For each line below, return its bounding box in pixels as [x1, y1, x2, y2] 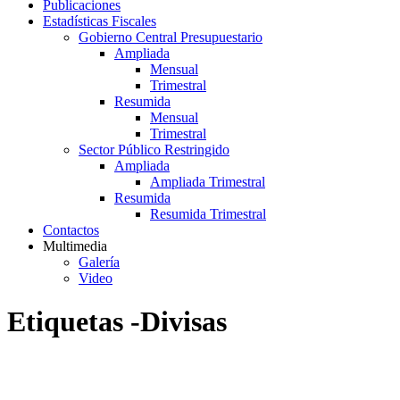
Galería [79, 254, 120, 270]
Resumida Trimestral [150, 206, 266, 221]
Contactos [43, 222, 99, 237]
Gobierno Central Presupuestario [79, 29, 262, 45]
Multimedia [43, 238, 107, 254]
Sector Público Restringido [79, 142, 229, 157]
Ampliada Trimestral [150, 174, 265, 189]
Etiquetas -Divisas [7, 305, 227, 338]
